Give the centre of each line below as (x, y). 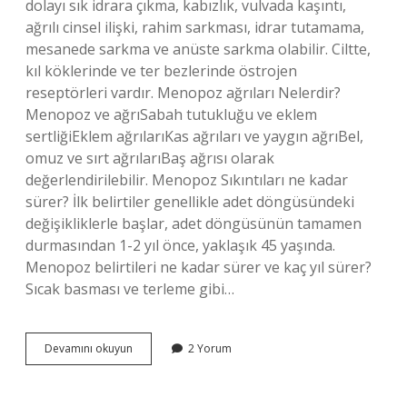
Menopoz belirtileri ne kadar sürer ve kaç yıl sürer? (199, 267)
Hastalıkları (160, 397)
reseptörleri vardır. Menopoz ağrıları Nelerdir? (183, 93)
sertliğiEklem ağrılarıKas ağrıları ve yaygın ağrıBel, (194, 136)
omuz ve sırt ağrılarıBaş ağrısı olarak (150, 158)
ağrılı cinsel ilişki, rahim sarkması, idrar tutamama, (195, 27)
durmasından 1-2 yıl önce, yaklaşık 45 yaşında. (180, 245)
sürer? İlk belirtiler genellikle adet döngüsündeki (190, 202)
